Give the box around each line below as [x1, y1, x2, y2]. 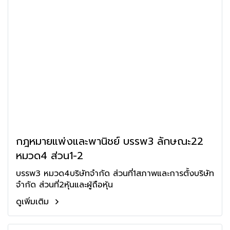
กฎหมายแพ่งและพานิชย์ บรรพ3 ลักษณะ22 [16, 133, 203, 149]
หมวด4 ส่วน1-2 [16, 148, 83, 163]
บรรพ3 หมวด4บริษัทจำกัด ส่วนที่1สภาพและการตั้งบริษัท [16, 167, 113, 180]
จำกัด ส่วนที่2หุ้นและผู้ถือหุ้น [16, 179, 113, 191]
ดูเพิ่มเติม [16, 196, 52, 208]
